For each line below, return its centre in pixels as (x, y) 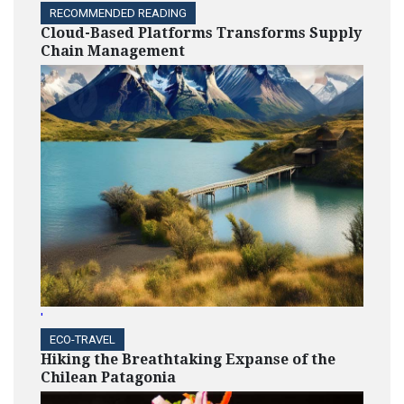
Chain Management (113, 51)
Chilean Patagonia (108, 377)
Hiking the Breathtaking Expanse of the (188, 359)
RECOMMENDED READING (118, 14)
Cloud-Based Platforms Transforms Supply (201, 33)
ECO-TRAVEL (83, 339)
